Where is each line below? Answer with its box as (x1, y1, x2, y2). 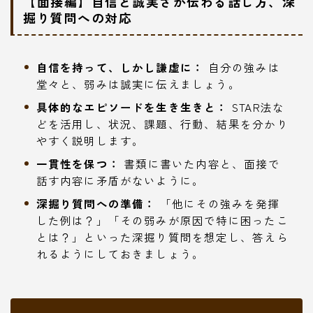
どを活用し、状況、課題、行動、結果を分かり (36, 115, 289, 131)
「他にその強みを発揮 (156, 195, 280, 211)
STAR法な (228, 99, 285, 115)
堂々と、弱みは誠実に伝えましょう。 (36, 75, 240, 92)
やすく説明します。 (36, 132, 145, 148)
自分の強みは (204, 59, 280, 75)
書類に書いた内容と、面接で (119, 155, 280, 171)
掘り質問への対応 (23, 8, 132, 27)
